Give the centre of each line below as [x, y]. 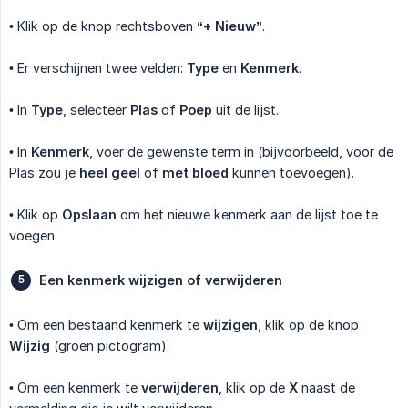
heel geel [110, 172]
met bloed [195, 172]
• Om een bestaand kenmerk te [106, 324]
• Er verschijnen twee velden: [98, 67]
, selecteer [97, 109]
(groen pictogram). [110, 345]
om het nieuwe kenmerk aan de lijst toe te [247, 214]
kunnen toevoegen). [291, 172]
